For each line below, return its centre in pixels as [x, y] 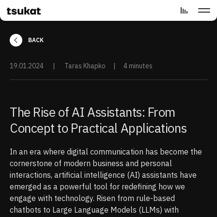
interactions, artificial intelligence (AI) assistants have [103, 175]
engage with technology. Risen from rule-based [92, 198]
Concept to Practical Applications [98, 128]
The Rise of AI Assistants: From [93, 112]
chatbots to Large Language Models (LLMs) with [94, 210]
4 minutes [138, 66]
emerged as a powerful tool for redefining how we [97, 186]
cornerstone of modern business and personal [91, 163]
